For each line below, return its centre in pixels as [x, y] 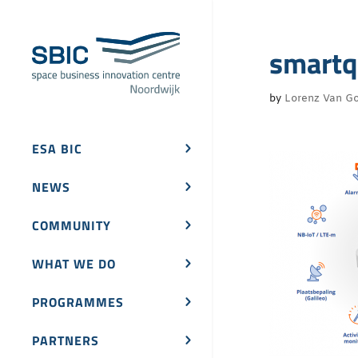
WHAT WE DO [74, 264]
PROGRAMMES [78, 302]
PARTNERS [66, 341]
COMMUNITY [72, 226]
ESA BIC [57, 149]
